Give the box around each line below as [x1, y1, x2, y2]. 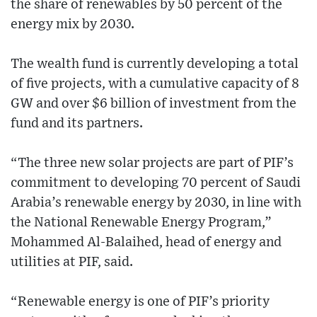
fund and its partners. [11, 116, 143, 130]
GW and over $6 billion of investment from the [11, 96, 296, 110]
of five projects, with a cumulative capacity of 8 [11, 76, 299, 91]
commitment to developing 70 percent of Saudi [11, 175, 301, 190]
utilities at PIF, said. [11, 255, 133, 269]
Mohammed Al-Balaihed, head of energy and [11, 235, 282, 249]
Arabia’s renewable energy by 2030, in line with [11, 195, 301, 209]
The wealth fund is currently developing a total [11, 57, 299, 71]
